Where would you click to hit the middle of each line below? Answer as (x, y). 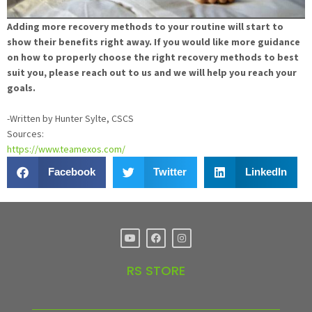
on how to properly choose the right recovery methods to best (153, 57)
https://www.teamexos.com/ (66, 149)
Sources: (25, 133)
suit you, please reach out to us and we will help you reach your (152, 72)
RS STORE (156, 270)
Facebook (71, 172)
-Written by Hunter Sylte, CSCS (70, 118)
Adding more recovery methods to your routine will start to (145, 26)
